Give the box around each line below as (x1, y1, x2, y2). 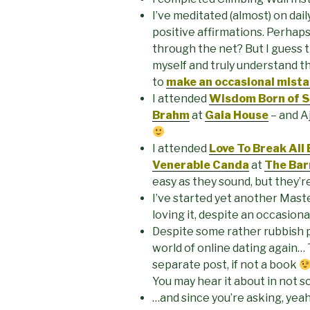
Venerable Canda (152, 158, 249, 172)
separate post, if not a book (152, 257, 299, 271)
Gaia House (205, 108, 268, 122)
